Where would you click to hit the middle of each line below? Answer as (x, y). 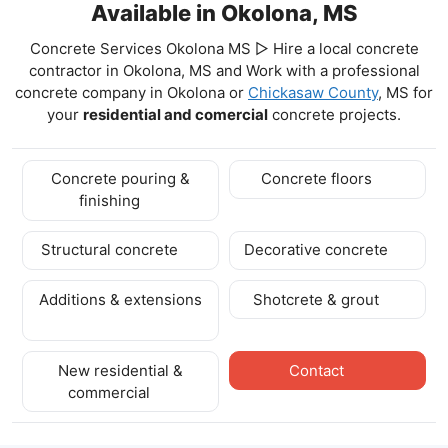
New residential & (121, 370)
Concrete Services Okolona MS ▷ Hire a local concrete (224, 48)
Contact (318, 370)
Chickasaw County (313, 92)
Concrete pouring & (121, 179)
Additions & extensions (121, 299)
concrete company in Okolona (122, 92)
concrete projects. (334, 114)
